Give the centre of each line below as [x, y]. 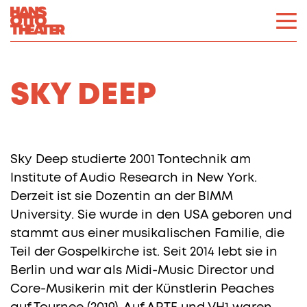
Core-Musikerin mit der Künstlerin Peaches [142, 289]
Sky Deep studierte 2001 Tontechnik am [131, 160]
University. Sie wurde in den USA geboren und [151, 215]
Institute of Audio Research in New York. [134, 178]
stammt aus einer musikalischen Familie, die [147, 234]
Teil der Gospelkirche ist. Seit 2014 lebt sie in [144, 252]
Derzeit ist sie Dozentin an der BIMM [122, 197]
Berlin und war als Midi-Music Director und [142, 271]
